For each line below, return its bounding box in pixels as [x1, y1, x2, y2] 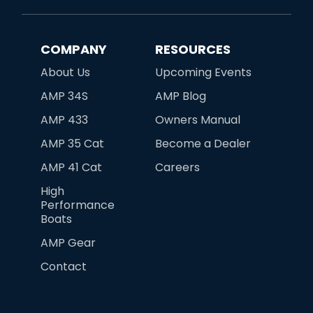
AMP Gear [41, 234, 96, 251]
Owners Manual [155, 111, 241, 128]
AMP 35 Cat [41, 135, 105, 152]
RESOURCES [155, 40, 231, 58]
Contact [41, 258, 87, 275]
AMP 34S [41, 87, 89, 104]
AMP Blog [155, 87, 207, 104]
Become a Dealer [155, 135, 252, 152]
